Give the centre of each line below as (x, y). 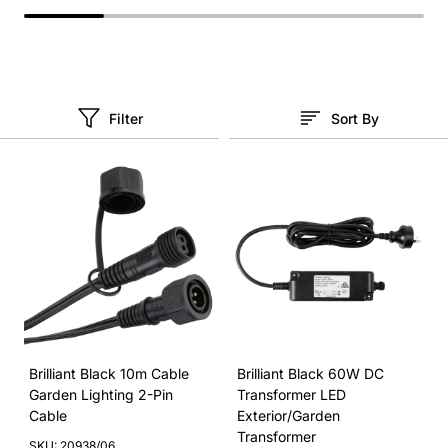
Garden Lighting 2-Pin (101, 394)
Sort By (355, 118)
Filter (125, 118)
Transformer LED (291, 394)
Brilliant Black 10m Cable (109, 373)
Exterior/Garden (288, 415)
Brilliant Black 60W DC (310, 373)
